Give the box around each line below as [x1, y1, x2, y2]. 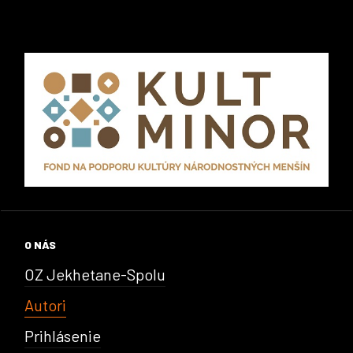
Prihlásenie [24, 325, 101, 345]
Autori [24, 295, 66, 314]
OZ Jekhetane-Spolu [24, 264, 165, 284]
